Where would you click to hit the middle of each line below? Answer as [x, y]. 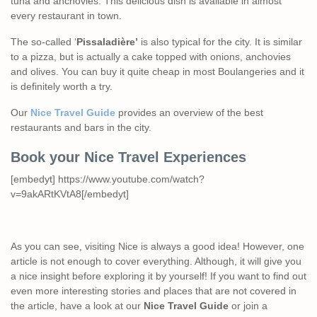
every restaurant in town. [66, 15]
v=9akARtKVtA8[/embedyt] [70, 194]
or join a [248, 305]
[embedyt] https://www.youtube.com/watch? [108, 179]
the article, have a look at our [77, 305]
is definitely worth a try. [62, 86]
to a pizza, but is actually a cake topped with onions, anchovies [151, 56]
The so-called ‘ [44, 41]
